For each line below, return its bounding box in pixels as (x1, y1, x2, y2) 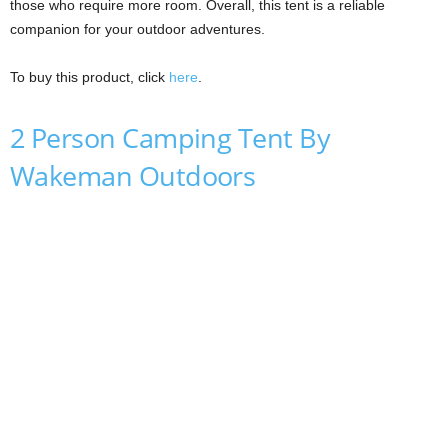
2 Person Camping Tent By (10, 119, 331, 157)
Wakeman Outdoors (10, 157, 256, 195)
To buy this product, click (10, 69, 169, 86)
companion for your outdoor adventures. (10, 21, 265, 38)
